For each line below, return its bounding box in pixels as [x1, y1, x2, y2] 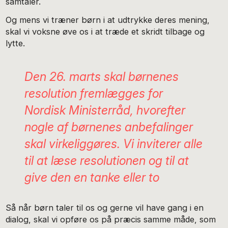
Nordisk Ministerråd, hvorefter [24, 102, 185, 118]
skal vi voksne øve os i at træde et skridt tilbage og [6, 26, 205, 37]
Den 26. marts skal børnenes [24, 69, 179, 84]
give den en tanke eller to [24, 169, 159, 185]
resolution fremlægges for [24, 85, 163, 101]
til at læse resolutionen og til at [24, 153, 189, 168]
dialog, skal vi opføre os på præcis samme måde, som [6, 214, 216, 224]
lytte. [6, 38, 25, 49]
